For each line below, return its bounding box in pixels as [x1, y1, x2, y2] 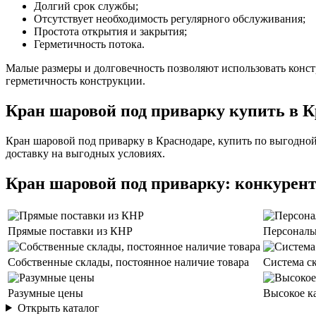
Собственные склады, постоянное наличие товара [8, 255, 249, 268]
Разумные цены [8, 286, 83, 299]
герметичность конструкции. [6, 75, 145, 87]
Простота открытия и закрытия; [34, 25, 187, 38]
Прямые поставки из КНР [8, 224, 133, 237]
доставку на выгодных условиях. [6, 147, 165, 159]
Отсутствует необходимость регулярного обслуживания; [34, 13, 305, 25]
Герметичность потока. [34, 38, 145, 51]
